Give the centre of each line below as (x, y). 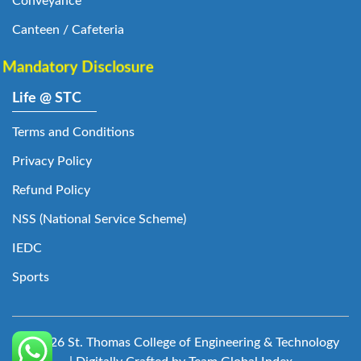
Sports (31, 277)
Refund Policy (51, 190)
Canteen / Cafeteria (68, 29)
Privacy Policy (52, 161)
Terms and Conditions (73, 132)
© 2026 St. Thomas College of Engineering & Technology (180, 342)
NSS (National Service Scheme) (99, 219)
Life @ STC (47, 98)
